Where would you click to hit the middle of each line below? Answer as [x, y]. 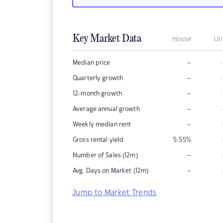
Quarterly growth [98, 78]
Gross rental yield [98, 140]
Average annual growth [106, 109]
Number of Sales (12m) [105, 155]
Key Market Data [107, 39]
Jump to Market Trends [114, 193]
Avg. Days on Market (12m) [111, 171]
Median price [92, 63]
